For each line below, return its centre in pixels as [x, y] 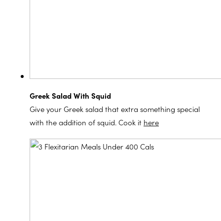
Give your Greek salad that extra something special [115, 109]
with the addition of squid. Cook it [87, 122]
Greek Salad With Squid [70, 96]
